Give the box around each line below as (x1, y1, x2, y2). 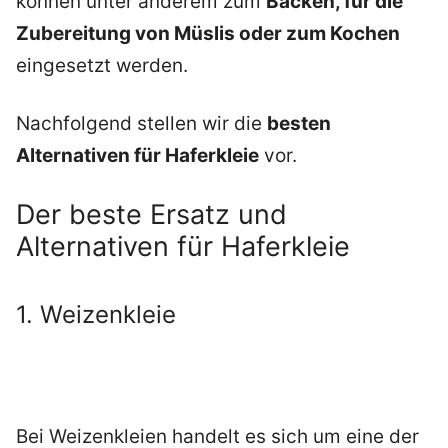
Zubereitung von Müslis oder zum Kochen (16, 21, 400, 45)
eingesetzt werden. (16, 53, 188, 77)
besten (267, 112, 331, 136)
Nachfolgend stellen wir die (16, 112, 267, 136)
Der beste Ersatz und (16, 197, 287, 231)
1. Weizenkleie (16, 299, 176, 329)
